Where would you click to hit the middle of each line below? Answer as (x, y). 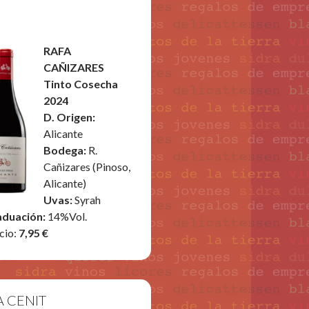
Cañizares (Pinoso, (87, 167)
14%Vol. (68, 216)
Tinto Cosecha (81, 84)
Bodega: (66, 150)
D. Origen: (70, 117)
